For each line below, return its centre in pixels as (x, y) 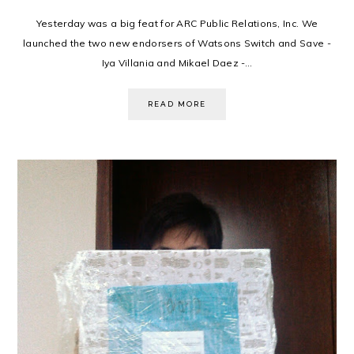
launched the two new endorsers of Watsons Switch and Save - (177, 43)
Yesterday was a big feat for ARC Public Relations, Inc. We (177, 24)
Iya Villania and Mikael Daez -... (177, 63)
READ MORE (177, 104)
